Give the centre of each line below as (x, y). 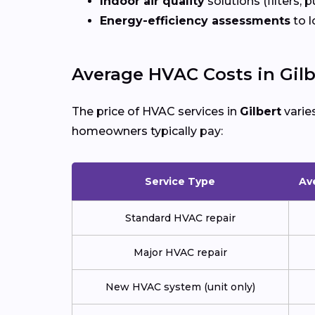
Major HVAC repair (180, 253)
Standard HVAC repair (180, 218)
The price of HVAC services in (156, 112)
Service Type (180, 182)
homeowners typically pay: (147, 131)
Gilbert (261, 112)
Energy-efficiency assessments (195, 21)
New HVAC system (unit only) (180, 287)
